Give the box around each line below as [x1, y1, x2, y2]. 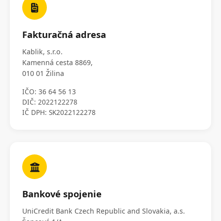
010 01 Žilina [22, 69, 64, 78]
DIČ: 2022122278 [22, 97, 77, 107]
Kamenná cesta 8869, [22, 58, 93, 68]
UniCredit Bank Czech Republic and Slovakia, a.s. [22, 206, 185, 216]
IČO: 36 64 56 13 [22, 87, 76, 97]
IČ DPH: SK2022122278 [22, 108, 96, 117]
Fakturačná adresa [22, 28, 106, 41]
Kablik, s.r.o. [22, 47, 63, 57]
